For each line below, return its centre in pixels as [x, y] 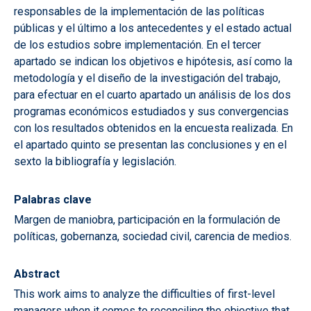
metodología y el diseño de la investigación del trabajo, [147, 78]
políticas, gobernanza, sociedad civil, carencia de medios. [153, 237]
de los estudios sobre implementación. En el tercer [137, 45]
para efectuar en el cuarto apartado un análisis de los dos [152, 95]
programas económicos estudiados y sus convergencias [151, 112]
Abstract [37, 274]
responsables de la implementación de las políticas [139, 12]
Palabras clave [53, 200]
